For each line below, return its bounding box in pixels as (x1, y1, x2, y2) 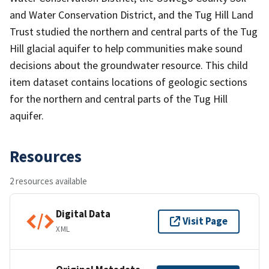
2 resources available (10, 175, 87, 187)
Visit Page (183, 214, 228, 228)
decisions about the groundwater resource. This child (10, 58, 248, 72)
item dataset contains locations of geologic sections (10, 74, 247, 89)
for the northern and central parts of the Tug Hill (10, 91, 228, 106)
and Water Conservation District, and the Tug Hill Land (10, 7, 253, 22)
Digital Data (56, 207, 110, 221)
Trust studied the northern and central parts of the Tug (10, 24, 258, 38)
